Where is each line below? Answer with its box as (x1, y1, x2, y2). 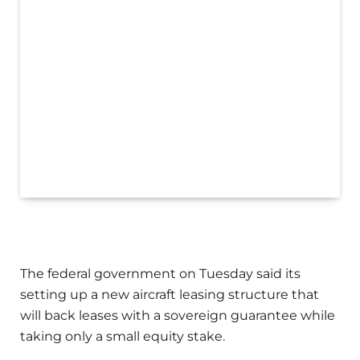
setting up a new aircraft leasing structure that (20, 287, 319, 303)
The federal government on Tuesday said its (20, 266, 301, 282)
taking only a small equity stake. (20, 329, 225, 345)
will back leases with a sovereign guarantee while (20, 308, 335, 324)
